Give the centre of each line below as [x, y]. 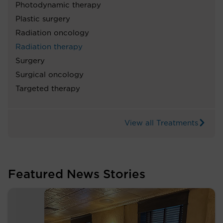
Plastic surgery [43, 19]
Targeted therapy [48, 89]
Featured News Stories [77, 174]
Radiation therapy [49, 47]
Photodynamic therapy [58, 5]
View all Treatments [161, 123]
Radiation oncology [52, 33]
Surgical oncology [50, 75]
